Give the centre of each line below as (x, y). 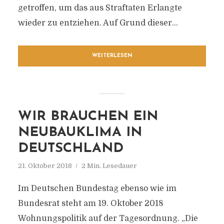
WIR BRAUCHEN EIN (88, 117)
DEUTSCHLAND (70, 149)
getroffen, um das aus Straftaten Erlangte (100, 8)
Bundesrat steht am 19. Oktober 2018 (90, 203)
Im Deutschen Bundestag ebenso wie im (97, 188)
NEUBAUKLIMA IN (80, 133)
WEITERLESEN (112, 56)
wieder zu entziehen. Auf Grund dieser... (98, 23)
